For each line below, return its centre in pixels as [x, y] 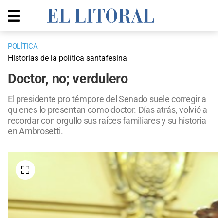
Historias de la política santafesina [67, 58]
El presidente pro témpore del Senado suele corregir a [107, 99]
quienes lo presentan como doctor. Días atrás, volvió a [108, 110]
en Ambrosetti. [36, 131]
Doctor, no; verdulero [68, 79]
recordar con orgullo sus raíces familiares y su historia [107, 121]
